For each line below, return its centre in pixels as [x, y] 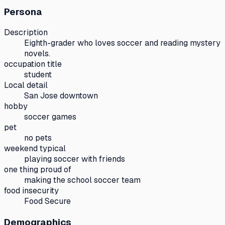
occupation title [33, 64]
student [38, 75]
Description [26, 33]
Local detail [26, 85]
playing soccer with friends [75, 159]
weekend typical [35, 149]
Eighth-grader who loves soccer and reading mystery [122, 43]
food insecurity [31, 191]
